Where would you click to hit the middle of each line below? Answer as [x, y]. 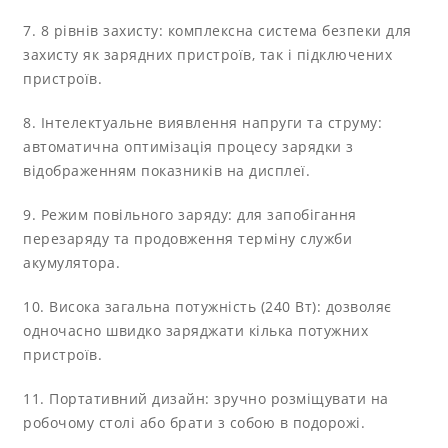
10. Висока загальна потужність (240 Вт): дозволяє [207, 306]
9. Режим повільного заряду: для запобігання [190, 214]
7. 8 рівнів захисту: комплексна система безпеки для [217, 30]
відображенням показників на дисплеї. [167, 170]
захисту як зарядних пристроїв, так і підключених [208, 54]
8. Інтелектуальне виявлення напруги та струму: [203, 122]
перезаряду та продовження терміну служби [188, 238]
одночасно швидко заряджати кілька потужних [196, 330]
